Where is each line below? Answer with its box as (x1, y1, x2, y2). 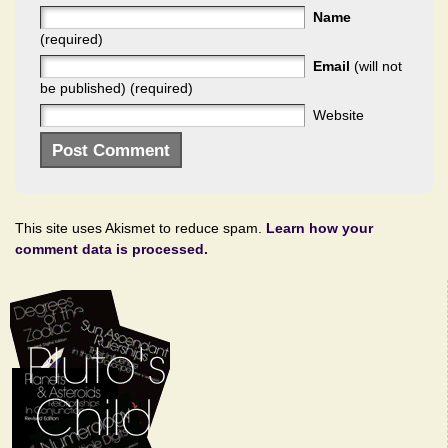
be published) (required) (40, 80, 193, 97)
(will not (350, 58, 402, 75)
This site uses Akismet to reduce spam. (15, 220, 266, 237)
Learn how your (266, 220, 373, 237)
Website (313, 107, 364, 124)
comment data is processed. (15, 241, 208, 258)
